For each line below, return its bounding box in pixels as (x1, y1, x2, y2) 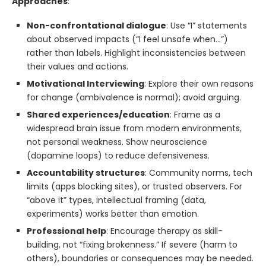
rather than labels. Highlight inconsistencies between (27, 47, 246, 59)
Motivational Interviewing (27, 78, 144, 90)
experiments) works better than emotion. (27, 208, 199, 220)
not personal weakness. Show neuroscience (27, 136, 207, 148)
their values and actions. (27, 61, 128, 72)
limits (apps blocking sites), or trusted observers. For (27, 180, 242, 192)
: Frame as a (170, 109, 220, 121)
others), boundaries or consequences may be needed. (27, 252, 254, 264)
